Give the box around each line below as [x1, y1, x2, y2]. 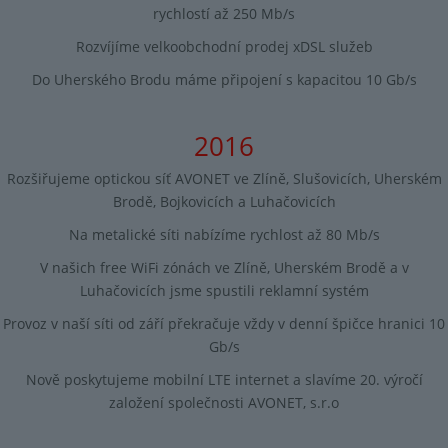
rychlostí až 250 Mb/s [153, 3, 295, 23]
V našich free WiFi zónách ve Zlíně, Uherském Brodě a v [39, 257, 409, 277]
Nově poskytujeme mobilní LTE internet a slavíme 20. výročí [25, 369, 423, 389]
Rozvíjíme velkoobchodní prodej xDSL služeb [75, 36, 373, 56]
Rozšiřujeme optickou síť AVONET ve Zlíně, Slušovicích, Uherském [6, 168, 442, 188]
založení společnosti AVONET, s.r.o [109, 392, 339, 412]
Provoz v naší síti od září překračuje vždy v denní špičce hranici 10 [3, 313, 445, 333]
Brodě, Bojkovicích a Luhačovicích [112, 191, 336, 211]
